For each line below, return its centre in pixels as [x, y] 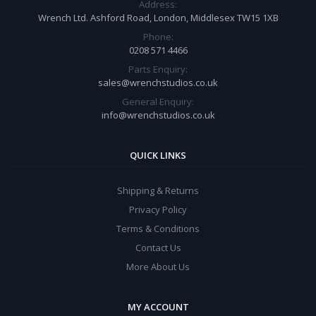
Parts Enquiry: [158, 69]
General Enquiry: [158, 102]
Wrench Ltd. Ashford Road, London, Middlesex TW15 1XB [158, 18]
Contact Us [158, 248]
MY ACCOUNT [158, 307]
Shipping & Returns [158, 190]
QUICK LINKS [158, 155]
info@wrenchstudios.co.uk [158, 115]
